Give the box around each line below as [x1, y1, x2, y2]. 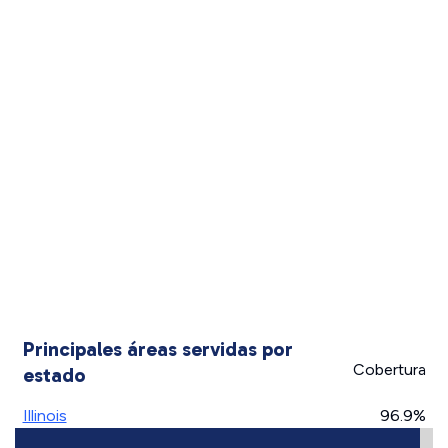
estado [22, 363, 86, 387]
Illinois [22, 406, 67, 425]
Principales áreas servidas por [22, 337, 293, 361]
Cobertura [352, 360, 426, 379]
